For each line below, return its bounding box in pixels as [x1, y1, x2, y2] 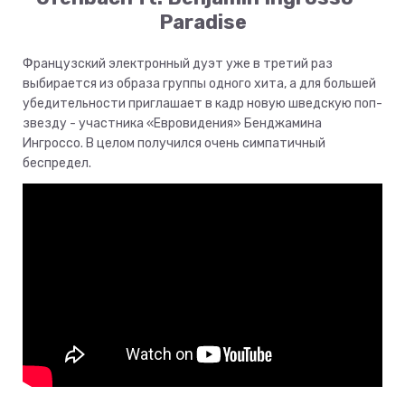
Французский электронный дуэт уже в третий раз [23, 56, 333, 72]
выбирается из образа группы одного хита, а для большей [23, 76, 376, 92]
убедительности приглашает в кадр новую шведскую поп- [23, 96, 382, 112]
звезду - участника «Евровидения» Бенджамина [23, 116, 322, 132]
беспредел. [23, 155, 91, 172]
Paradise [158, 10, 247, 35]
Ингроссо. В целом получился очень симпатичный [23, 136, 325, 152]
